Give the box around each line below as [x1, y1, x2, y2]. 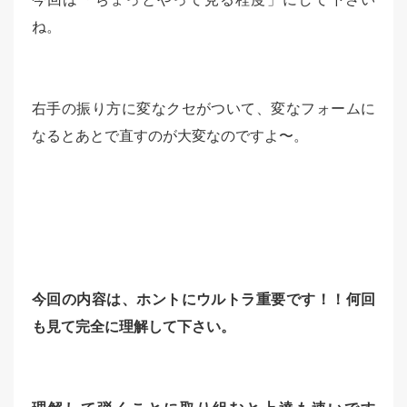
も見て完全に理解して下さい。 [32, 318, 235, 334]
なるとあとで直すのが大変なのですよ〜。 [32, 127, 308, 144]
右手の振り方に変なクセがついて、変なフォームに [32, 100, 375, 116]
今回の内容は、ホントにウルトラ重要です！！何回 [32, 291, 375, 307]
